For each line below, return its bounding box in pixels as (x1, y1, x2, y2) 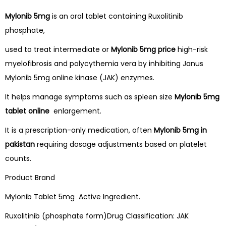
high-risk (176, 44, 208, 55)
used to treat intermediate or (5, 44, 111, 55)
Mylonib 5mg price (111, 44, 176, 55)
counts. (5, 153, 31, 164)
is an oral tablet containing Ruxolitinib (50, 11, 183, 22)
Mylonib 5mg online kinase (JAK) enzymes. (5, 73, 154, 83)
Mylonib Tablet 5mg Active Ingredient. (5, 192, 140, 202)
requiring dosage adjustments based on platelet (37, 139, 207, 150)
